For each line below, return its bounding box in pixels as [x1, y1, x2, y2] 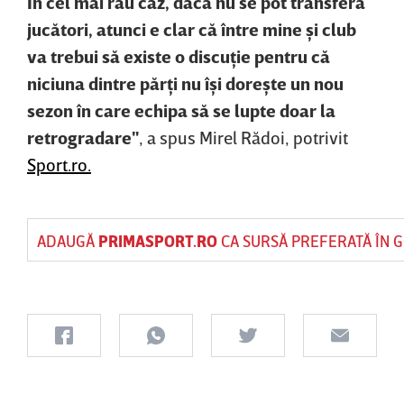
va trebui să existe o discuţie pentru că [27, 44, 330, 67]
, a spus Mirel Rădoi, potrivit [139, 125, 348, 148]
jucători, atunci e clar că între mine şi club [27, 17, 356, 40]
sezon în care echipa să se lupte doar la [27, 98, 335, 121]
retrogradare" [27, 125, 139, 148]
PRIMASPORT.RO [98, 230, 217, 251]
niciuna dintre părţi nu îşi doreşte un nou [27, 71, 344, 94]
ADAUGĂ [37, 230, 98, 251]
